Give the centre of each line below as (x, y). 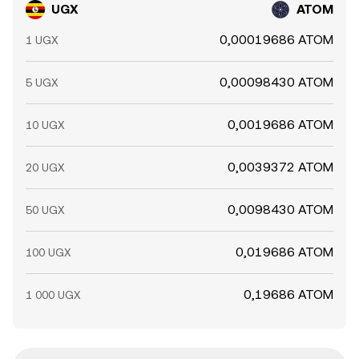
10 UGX (45, 125)
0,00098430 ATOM (276, 82)
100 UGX (48, 252)
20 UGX (45, 167)
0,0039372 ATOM (280, 167)
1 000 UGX (53, 295)
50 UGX (45, 210)
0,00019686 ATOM (276, 40)
